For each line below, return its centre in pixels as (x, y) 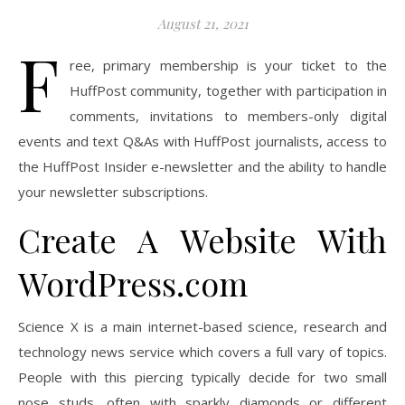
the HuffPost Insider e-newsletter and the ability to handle (202, 167)
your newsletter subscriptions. (113, 192)
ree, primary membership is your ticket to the (228, 66)
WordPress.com (133, 283)
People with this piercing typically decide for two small (202, 377)
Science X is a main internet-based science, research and (202, 327)
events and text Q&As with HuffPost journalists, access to (202, 141)
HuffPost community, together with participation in (228, 91)
